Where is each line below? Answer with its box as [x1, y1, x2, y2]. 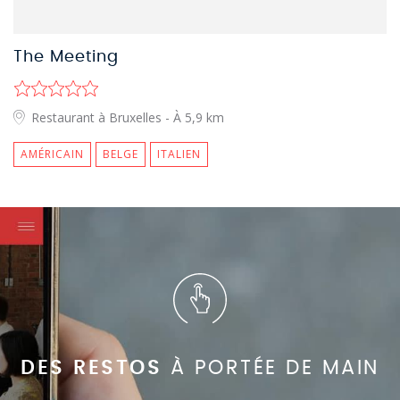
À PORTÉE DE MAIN [162, 358, 379, 378]
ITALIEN [157, 146, 201, 162]
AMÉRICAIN [21, 146, 84, 162]
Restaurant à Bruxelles [31, 108, 162, 126]
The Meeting [13, 49, 119, 65]
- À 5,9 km [165, 108, 224, 126]
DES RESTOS [21, 358, 162, 378]
